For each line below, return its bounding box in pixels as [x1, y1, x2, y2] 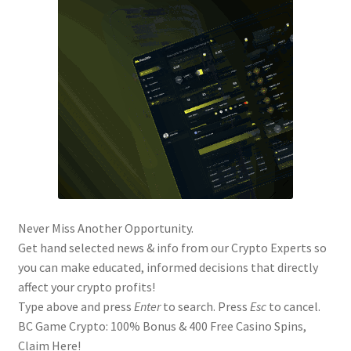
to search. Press [160, 299, 250, 315]
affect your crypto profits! [17, 279, 155, 295]
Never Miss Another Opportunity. [17, 220, 194, 237]
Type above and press [17, 299, 134, 315]
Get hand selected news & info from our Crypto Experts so [17, 240, 327, 256]
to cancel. [266, 299, 320, 315]
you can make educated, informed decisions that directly [17, 259, 318, 276]
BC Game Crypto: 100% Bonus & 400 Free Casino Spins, [17, 318, 306, 335]
